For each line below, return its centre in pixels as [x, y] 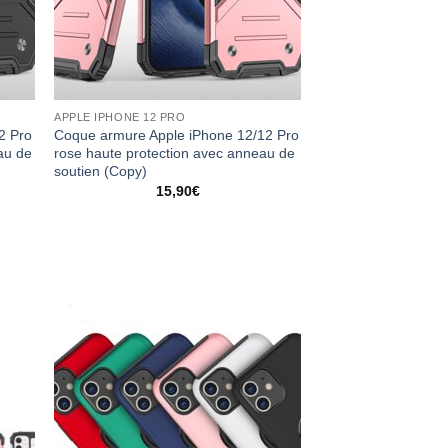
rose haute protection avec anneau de [175, 153]
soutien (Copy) [101, 171]
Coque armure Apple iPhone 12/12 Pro [177, 135]
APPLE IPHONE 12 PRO [120, 117]
